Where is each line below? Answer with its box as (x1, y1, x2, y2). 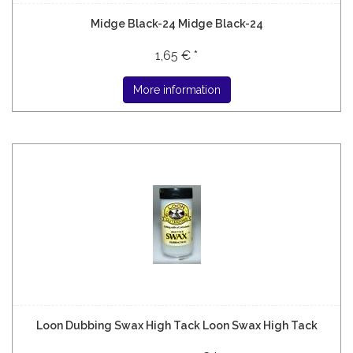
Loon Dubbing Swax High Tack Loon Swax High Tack (35, 319, 318, 332)
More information (132, 84, 221, 96)
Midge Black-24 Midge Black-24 (90, 17, 263, 30)
